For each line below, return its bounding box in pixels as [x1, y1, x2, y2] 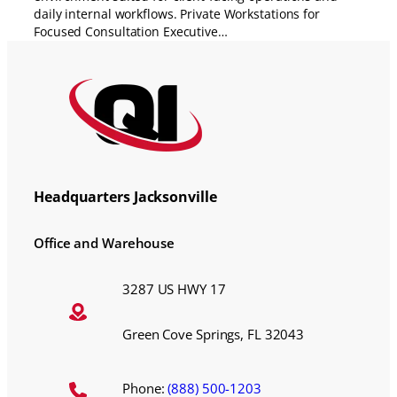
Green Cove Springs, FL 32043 [122, 324, 305, 343]
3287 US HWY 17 [122, 279, 226, 298]
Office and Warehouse [34, 234, 175, 253]
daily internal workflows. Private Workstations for [34, 5, 320, 23]
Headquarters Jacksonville [34, 186, 217, 206]
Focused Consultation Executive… [34, 23, 228, 41]
